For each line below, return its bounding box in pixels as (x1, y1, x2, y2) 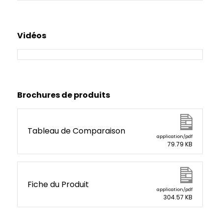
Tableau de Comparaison (27, 125, 125, 137)
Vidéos (17, 29, 46, 41)
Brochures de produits (17, 89, 110, 101)
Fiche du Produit (27, 178, 89, 190)
